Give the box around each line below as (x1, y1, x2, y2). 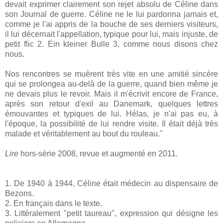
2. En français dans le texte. (5, 199, 102, 208)
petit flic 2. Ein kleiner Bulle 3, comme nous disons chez (5, 39, 218, 48)
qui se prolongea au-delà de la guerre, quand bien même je (5, 79, 218, 88)
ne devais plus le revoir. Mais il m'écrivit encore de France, (5, 89, 218, 98)
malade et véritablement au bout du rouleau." (5, 129, 163, 138)
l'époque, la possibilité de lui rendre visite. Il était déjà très (5, 119, 218, 128)
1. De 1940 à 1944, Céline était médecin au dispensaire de (5, 179, 218, 188)
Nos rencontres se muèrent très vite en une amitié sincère (5, 69, 218, 78)
